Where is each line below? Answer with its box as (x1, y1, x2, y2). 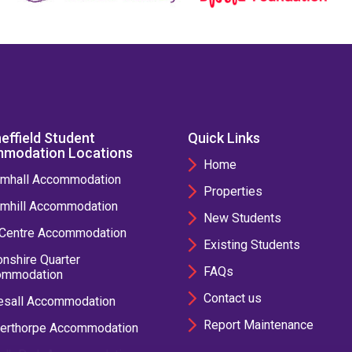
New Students (203, 211, 281, 225)
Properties (203, 184, 262, 199)
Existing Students (203, 237, 300, 252)
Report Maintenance (203, 317, 313, 332)
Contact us (203, 291, 262, 306)
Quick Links (188, 130, 260, 146)
